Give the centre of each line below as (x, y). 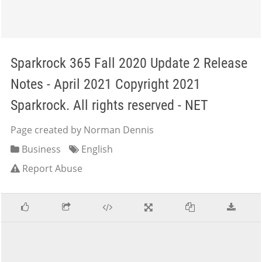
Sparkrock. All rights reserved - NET (109, 105)
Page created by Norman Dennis (82, 130)
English (96, 149)
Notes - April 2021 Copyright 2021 (106, 84)
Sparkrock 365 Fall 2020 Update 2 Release (129, 63)
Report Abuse (52, 168)
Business (40, 149)
